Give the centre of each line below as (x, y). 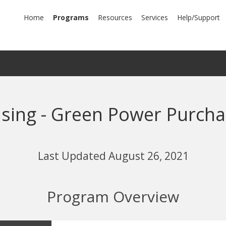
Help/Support (199, 17)
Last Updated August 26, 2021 (113, 156)
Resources (115, 17)
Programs (71, 17)
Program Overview (113, 197)
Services (155, 17)
